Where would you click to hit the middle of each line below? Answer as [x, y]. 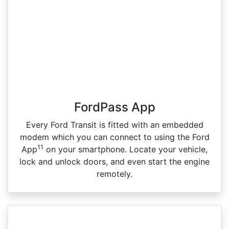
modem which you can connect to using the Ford [114, 137]
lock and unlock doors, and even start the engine [114, 162]
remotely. [114, 174]
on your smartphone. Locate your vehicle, [125, 150]
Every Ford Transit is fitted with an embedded [114, 125]
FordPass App [114, 107]
